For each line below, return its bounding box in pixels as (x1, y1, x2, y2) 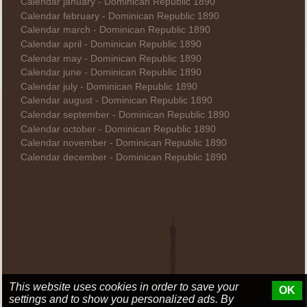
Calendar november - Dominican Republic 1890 (20, 138, 227, 149)
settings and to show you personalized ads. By (9, 293, 234, 305)
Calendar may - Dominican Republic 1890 (20, 53, 201, 64)
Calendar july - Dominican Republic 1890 (20, 81, 197, 92)
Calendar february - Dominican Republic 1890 (20, 10, 219, 21)
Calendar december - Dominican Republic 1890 (20, 151, 227, 162)
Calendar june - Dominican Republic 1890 (20, 67, 201, 78)
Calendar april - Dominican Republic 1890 (20, 38, 201, 49)
